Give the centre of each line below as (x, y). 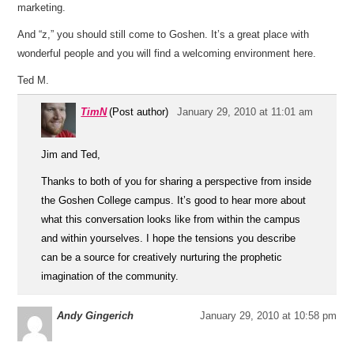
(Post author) (139, 112)
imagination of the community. (110, 276)
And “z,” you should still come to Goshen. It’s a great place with (164, 34)
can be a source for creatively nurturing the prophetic (162, 257)
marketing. (42, 8)
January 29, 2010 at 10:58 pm (268, 316)
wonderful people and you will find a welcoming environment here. (167, 53)
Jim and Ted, (71, 154)
